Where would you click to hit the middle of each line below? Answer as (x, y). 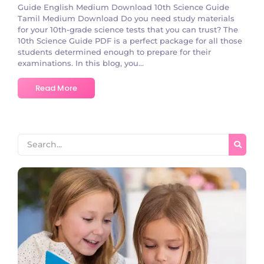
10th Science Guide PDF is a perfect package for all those (130, 40)
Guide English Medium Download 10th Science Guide (123, 7)
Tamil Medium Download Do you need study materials (126, 18)
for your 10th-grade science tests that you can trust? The (128, 29)
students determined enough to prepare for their (114, 52)
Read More (56, 88)
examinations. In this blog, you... (81, 63)
